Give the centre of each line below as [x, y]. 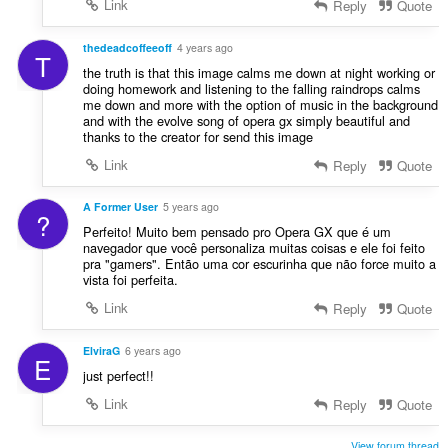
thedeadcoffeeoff [127, 47]
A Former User [120, 207]
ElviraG [101, 351]
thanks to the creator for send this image [197, 136]
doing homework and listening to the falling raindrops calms [251, 88]
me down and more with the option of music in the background [260, 104]
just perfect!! [118, 376]
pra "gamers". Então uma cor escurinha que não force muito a [259, 264]
